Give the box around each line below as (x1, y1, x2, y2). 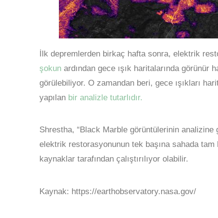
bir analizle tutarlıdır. (68, 92, 143, 102)
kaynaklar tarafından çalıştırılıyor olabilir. (39, 154, 188, 164)
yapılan (39, 92, 68, 102)
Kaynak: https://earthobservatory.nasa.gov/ (39, 186, 196, 196)
